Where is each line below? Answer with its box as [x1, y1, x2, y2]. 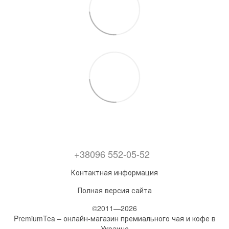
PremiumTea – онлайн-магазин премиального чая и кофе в [13, 213, 216, 223]
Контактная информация [71, 167, 158, 177]
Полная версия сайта [77, 185, 152, 195]
